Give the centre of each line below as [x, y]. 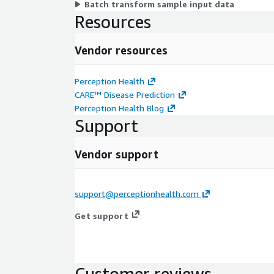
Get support [102, 215]
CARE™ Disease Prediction [125, 94]
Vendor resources [121, 50]
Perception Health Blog [119, 108]
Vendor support [117, 154]
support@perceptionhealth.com [137, 193]
